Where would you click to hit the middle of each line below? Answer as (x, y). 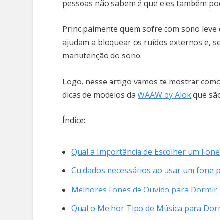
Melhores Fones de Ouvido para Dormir (144, 189)
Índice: (75, 121)
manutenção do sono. (103, 56)
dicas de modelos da (100, 95)
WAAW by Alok (165, 95)
